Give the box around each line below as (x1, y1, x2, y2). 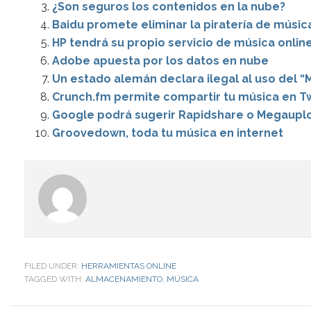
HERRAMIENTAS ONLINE (81, 261, 176, 271)
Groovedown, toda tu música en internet (52, 126, 283, 140)
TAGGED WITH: (24, 274, 85, 284)
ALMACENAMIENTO (85, 274, 162, 284)
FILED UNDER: (24, 261, 81, 271)
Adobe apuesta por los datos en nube (52, 54, 269, 67)
